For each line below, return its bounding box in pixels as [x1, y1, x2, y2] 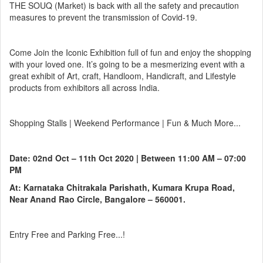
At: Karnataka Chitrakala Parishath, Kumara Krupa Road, [9, 181, 235, 194]
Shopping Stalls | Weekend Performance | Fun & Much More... [9, 117, 241, 129]
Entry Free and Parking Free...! [9, 228, 125, 241]
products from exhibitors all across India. [9, 82, 160, 94]
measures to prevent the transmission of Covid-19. [9, 11, 197, 23]
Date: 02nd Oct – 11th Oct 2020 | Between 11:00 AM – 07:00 [9, 152, 246, 164]
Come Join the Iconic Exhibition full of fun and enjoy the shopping [9, 46, 251, 59]
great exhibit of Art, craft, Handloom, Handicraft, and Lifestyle [9, 70, 236, 82]
